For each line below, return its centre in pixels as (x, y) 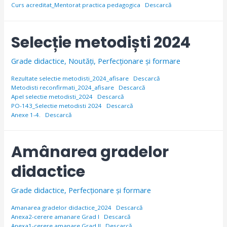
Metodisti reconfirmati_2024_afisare (63, 87)
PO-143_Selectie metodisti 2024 (57, 105)
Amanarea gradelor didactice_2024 (62, 207)
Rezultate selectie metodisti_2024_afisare (70, 78)
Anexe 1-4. (26, 115)
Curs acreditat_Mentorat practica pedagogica (76, 5)
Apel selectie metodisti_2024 (52, 96)
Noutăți (81, 61)
